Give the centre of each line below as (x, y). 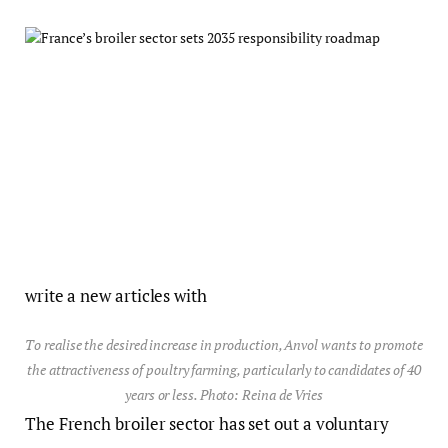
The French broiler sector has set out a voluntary (207, 424)
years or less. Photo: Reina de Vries (224, 395)
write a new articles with (116, 296)
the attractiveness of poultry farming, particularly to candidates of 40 (224, 370)
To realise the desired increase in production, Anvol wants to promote (224, 345)
